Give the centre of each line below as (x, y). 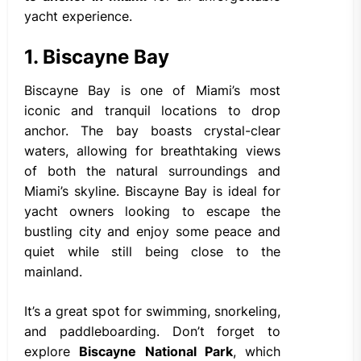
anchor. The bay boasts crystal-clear (152, 131)
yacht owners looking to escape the (152, 212)
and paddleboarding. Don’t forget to (152, 332)
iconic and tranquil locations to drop (152, 111)
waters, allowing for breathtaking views (152, 151)
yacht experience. (78, 17)
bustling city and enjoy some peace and (152, 232)
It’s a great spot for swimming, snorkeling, (152, 311)
